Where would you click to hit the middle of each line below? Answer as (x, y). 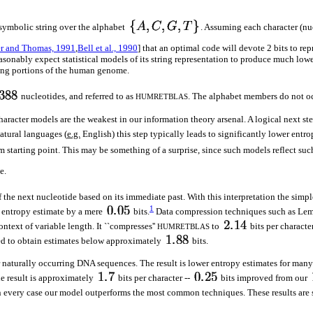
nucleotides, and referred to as (77, 96)
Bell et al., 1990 (108, 48)
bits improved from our (264, 278)
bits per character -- (154, 278)
